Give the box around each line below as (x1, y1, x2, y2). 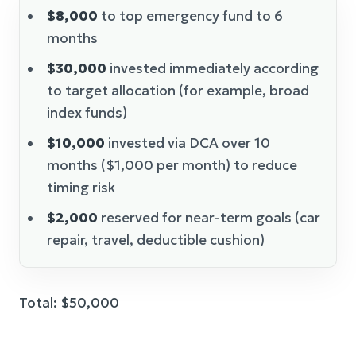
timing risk (47, 178, 115, 196)
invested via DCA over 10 (105, 133, 270, 152)
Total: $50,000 (19, 293, 119, 311)
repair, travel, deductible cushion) (47, 230, 265, 249)
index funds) (47, 103, 127, 122)
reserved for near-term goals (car (98, 208, 320, 226)
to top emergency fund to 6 (98, 6, 283, 25)
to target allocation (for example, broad (47, 81, 309, 99)
